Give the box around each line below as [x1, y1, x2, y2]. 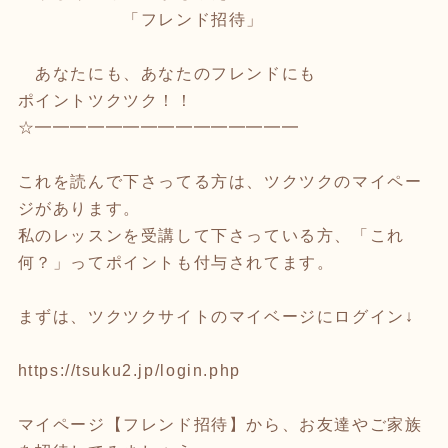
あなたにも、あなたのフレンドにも [17, 64, 317, 82]
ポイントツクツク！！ [17, 91, 194, 109]
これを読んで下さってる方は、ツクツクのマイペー [17, 172, 423, 190]
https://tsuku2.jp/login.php [17, 361, 241, 379]
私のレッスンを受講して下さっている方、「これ [17, 226, 405, 244]
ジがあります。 [17, 199, 141, 217]
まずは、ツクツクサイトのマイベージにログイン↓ [17, 307, 415, 325]
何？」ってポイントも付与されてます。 [17, 253, 335, 271]
